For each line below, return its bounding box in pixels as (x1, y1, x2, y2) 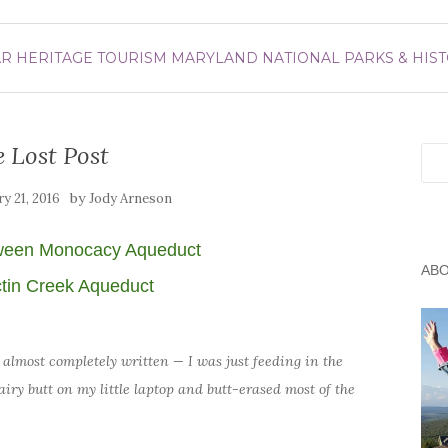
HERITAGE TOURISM (16, 49, 167, 67)
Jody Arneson (89, 190, 173, 207)
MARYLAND (171, 49, 258, 67)
